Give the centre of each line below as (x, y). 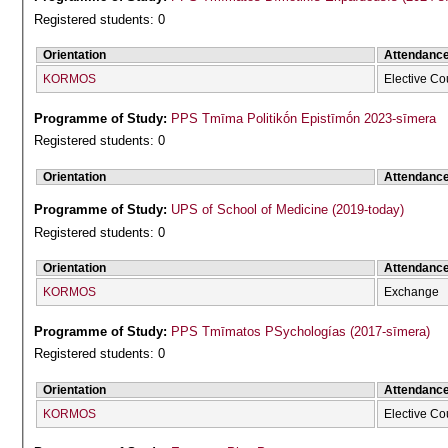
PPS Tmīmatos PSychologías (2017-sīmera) (301, 331)
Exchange (412, 292)
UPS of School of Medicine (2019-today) (288, 210)
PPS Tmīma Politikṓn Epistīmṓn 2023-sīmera (304, 118)
